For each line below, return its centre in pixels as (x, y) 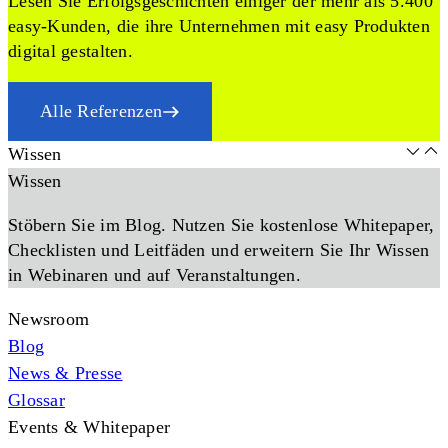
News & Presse (65, 373)
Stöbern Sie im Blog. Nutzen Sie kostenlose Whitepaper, (221, 225)
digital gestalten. (70, 51)
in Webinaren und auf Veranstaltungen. (154, 275)
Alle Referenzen (101, 111)
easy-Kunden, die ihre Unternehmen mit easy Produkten (219, 26)
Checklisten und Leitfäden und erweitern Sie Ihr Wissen (219, 250)
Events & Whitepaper (89, 427)
